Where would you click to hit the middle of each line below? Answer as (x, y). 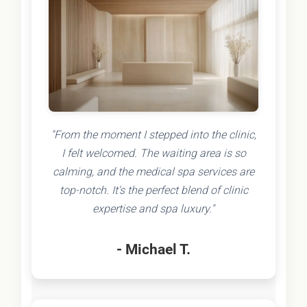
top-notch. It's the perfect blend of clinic (153, 190)
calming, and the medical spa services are (153, 171)
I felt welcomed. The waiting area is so (153, 153)
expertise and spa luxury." (153, 208)
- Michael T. (153, 249)
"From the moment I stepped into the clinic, (153, 134)
